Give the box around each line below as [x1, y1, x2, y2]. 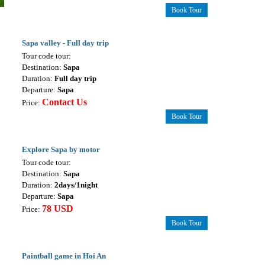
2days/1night [54, 180, 98, 190]
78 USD [41, 203, 73, 214]
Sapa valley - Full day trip [21, 38, 109, 48]
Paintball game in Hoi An [21, 251, 106, 261]
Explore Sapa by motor [21, 145, 100, 154]
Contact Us [41, 97, 87, 108]
